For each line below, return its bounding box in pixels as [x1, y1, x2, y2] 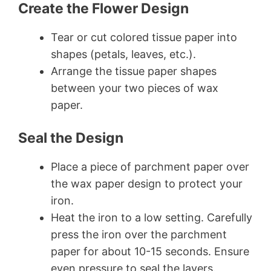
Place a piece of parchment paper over [51, 160, 249, 174]
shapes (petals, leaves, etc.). [51, 48, 196, 61]
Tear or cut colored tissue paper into [51, 31, 237, 44]
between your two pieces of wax [51, 82, 218, 95]
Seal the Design [18, 129, 123, 147]
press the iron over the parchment [51, 228, 227, 241]
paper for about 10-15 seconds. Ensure [51, 245, 249, 258]
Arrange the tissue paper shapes [51, 65, 217, 78]
